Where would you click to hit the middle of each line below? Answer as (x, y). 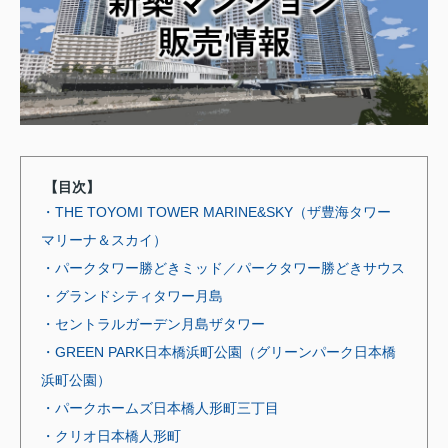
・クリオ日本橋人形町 (111, 435)
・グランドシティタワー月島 (132, 295)
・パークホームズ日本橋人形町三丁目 (160, 407)
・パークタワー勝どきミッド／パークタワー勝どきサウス (223, 267)
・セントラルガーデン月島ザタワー (153, 323)
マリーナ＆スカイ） (104, 239)
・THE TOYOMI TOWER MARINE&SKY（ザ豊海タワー (216, 211)
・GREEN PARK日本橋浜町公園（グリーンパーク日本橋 (218, 351)
